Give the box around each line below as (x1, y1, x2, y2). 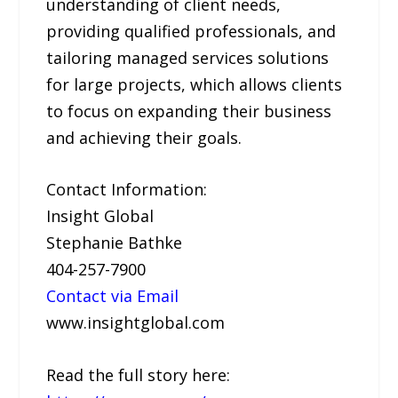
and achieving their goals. (46, 126, 243, 148)
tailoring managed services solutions (46, 46, 330, 68)
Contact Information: (46, 179, 208, 201)
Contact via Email (46, 285, 179, 307)
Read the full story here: (46, 364, 231, 386)
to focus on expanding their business (46, 99, 332, 122)
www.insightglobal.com (46, 312, 226, 334)
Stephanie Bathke (46, 232, 183, 254)
